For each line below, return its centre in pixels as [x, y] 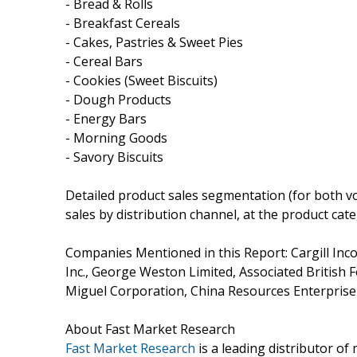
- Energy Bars [106, 118]
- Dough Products [118, 99]
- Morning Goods [116, 137]
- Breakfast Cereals [123, 23]
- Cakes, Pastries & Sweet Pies [154, 42]
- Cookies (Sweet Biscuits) [141, 80]
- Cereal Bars [104, 61]
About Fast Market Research [150, 329]
